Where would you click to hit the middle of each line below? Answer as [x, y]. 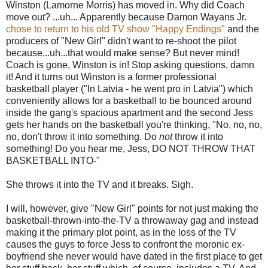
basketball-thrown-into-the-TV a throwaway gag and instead [132, 220]
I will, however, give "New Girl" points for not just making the [132, 208]
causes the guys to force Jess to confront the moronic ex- [125, 244]
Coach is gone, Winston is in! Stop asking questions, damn [130, 65]
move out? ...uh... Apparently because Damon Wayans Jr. [126, 17]
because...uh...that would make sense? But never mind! [123, 53]
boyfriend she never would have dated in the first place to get [134, 256]
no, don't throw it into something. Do [83, 136]
